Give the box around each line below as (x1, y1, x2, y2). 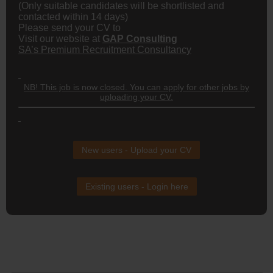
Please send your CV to (18, 22, 123, 33)
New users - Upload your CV (82, 144, 191, 155)
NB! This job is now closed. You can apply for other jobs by (24, 82, 249, 92)
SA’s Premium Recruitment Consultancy (18, 44, 191, 55)
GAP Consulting (102, 33, 177, 44)
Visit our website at (18, 33, 102, 44)
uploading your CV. (100, 91, 173, 102)
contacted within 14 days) (18, 11, 130, 22)
